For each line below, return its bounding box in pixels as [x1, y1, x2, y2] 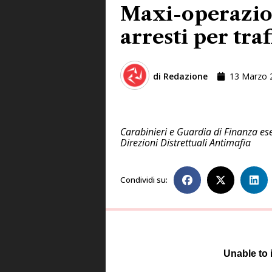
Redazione [161, 70, 208, 83]
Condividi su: [120, 174, 168, 186]
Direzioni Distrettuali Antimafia [120, 135, 251, 149]
